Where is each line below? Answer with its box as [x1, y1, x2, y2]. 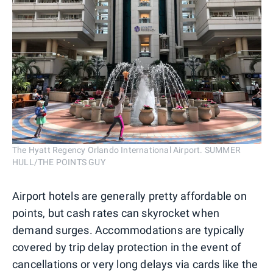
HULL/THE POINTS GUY [12, 157, 105, 167]
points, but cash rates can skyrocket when [12, 206, 220, 219]
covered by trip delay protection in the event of [12, 240, 241, 253]
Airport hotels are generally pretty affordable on [12, 189, 247, 202]
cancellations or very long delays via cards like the [12, 257, 258, 271]
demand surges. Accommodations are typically [12, 223, 245, 236]
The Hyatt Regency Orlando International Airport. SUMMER [12, 144, 241, 155]
